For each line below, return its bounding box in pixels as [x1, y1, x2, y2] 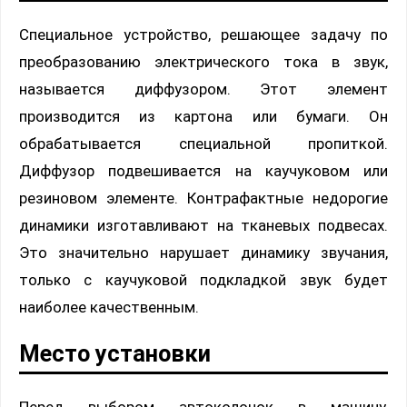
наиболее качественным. [19, 297, 199, 316]
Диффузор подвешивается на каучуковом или [19, 161, 388, 180]
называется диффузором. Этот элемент [19, 79, 388, 98]
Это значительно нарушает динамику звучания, [19, 243, 388, 262]
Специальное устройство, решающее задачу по [19, 25, 388, 44]
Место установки [19, 339, 211, 367]
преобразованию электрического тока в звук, [19, 52, 388, 71]
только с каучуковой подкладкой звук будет [19, 270, 388, 289]
